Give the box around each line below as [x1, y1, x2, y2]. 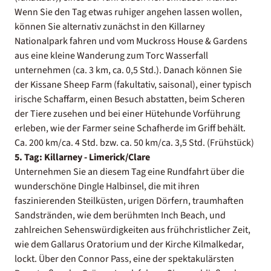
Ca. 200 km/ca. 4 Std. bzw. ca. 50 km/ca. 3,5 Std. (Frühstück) [15, 135, 254, 149]
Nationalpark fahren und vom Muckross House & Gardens [15, 34, 247, 48]
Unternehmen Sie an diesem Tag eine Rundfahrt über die [15, 165, 244, 178]
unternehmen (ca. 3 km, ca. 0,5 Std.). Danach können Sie [15, 63, 242, 77]
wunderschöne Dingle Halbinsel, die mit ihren [15, 179, 200, 193]
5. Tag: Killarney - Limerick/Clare [15, 150, 150, 164]
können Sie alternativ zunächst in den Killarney [15, 19, 204, 33]
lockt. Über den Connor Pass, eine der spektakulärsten [15, 252, 234, 266]
